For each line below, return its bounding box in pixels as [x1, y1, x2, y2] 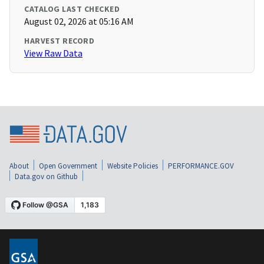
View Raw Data [24, 47, 82, 60]
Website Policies [107, 160, 158, 171]
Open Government [39, 160, 97, 171]
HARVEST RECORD [24, 35, 94, 47]
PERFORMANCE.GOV [168, 160, 234, 171]
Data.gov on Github [15, 171, 78, 181]
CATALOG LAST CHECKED [24, 4, 120, 15]
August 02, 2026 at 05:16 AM [24, 15, 134, 28]
